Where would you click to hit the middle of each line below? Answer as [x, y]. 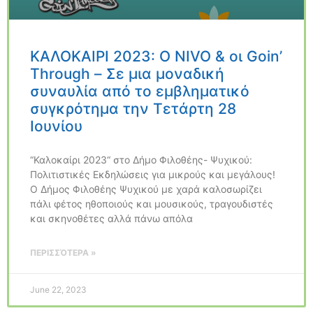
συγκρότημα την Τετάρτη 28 [133, 108]
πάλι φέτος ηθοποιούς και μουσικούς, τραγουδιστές [152, 203]
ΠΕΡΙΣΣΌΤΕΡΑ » [63, 252]
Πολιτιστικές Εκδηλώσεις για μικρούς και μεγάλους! [153, 174]
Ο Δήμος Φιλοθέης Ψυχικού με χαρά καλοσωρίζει [146, 189]
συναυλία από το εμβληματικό [140, 91]
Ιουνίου [56, 126]
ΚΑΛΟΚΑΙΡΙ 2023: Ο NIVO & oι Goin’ [156, 56]
